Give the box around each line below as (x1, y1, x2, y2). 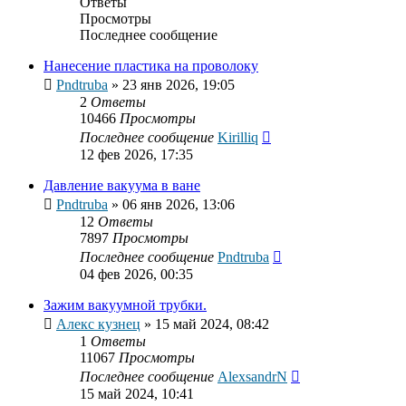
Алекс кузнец (56, 316, 140, 333)
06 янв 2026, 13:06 (122, 197, 235, 213)
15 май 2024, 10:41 (80, 386, 194, 402)
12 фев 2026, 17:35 (80, 147, 193, 163)
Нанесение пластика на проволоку (43, 58, 258, 74)
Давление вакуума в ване (43, 178, 200, 194)
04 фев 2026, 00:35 (80, 266, 193, 283)
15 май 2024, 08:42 (155, 316, 269, 333)
